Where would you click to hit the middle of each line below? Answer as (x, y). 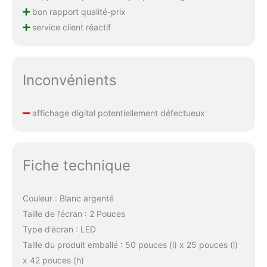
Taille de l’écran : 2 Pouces (74, 214)
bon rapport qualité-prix (77, 12)
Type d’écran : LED (59, 229)
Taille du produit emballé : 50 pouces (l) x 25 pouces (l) (130, 245)
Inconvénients (69, 80)
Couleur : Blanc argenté (68, 198)
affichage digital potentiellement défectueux (117, 113)
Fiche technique (76, 166)
